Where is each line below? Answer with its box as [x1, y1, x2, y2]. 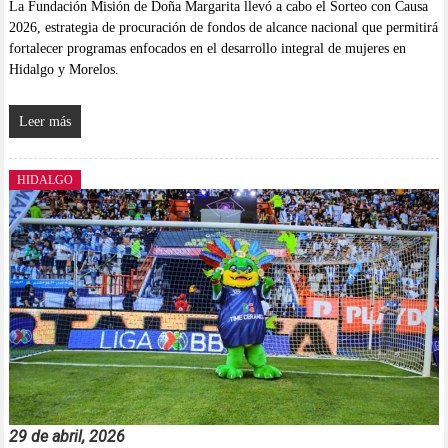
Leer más [18, 113, 71, 129]
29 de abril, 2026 [8, 426, 125, 446]
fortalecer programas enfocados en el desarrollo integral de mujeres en [8, 40, 406, 56]
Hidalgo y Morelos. [8, 61, 119, 77]
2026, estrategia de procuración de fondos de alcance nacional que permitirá [8, 19, 438, 35]
